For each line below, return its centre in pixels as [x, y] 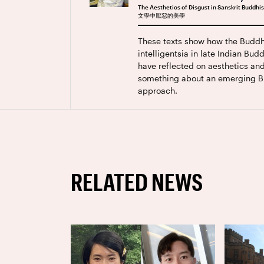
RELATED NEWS [137, 182]
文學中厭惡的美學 [161, 15]
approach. [158, 90]
